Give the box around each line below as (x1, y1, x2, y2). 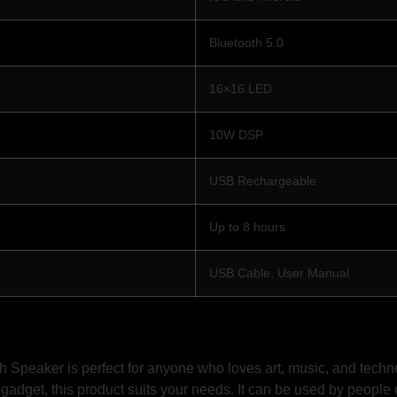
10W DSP (209, 127, 263, 142)
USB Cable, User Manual (209, 265, 349, 280)
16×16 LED (209, 81, 272, 96)
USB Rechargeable (209, 173, 316, 188)
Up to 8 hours (209, 219, 285, 234)
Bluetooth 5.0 (209, 35, 284, 50)
